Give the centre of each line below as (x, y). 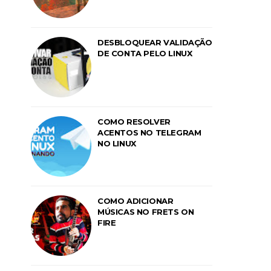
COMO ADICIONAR (135, 201)
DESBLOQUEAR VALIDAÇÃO (155, 42)
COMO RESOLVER (134, 122)
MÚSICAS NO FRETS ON (146, 212)
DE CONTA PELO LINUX (145, 53)
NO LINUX (117, 143)
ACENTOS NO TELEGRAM (149, 132)
